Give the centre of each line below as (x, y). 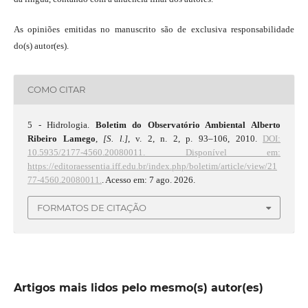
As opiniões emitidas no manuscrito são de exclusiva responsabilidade (154, 29)
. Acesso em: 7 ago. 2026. (148, 179)
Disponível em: (213, 152)
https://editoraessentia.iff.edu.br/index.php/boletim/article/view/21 (152, 166)
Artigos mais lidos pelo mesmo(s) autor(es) (138, 288)
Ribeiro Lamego (61, 138)
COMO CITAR (56, 90)
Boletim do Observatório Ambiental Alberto (188, 124)
